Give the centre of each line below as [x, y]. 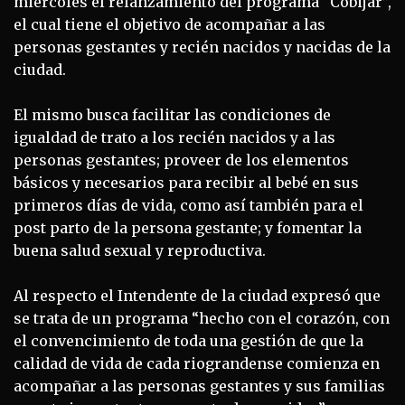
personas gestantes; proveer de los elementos [181, 160]
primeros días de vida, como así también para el [188, 205]
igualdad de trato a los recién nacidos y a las [174, 137]
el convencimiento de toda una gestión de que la [188, 340]
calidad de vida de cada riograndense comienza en [197, 363]
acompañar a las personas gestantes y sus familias [199, 386]
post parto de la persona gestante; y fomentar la [188, 227]
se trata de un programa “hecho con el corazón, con [202, 318]
